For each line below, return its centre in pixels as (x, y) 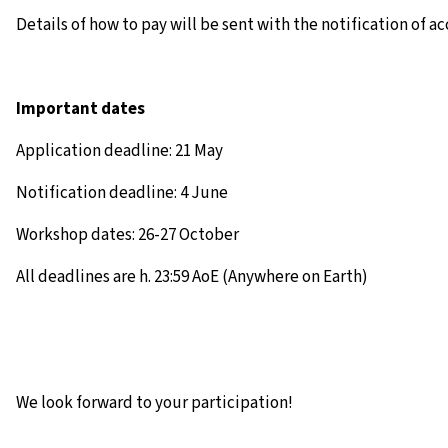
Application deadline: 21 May (119, 151)
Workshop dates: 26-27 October (127, 235)
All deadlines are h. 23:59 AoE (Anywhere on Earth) (192, 277)
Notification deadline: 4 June (122, 193)
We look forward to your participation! (154, 403)
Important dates (80, 109)
